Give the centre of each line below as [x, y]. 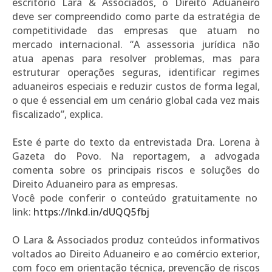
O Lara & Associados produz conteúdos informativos [136, 240]
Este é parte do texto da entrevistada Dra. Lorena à [136, 142]
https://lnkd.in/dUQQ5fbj [91, 212]
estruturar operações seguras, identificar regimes [136, 72]
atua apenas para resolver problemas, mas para [136, 58]
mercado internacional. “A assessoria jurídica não [136, 44]
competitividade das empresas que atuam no [136, 30]
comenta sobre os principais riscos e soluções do [136, 170]
